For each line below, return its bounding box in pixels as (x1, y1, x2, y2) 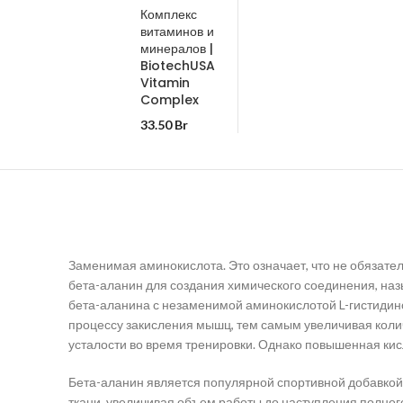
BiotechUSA (140, 57, 215, 75)
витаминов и (140, 22, 214, 40)
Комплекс (140, 5, 197, 23)
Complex (140, 91, 199, 109)
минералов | (140, 40, 213, 58)
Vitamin (140, 74, 190, 92)
